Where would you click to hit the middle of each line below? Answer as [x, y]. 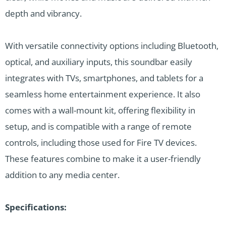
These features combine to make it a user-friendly [103, 159]
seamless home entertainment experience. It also [103, 94]
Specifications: [36, 207]
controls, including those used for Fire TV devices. [101, 143]
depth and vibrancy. [43, 14]
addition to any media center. [62, 175]
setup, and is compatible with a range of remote [98, 127]
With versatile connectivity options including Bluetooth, [112, 46]
